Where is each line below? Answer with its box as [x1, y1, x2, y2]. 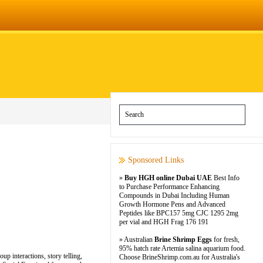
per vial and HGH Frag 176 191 [119, 218, 208, 226]
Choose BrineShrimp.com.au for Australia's [119, 253, 240, 261]
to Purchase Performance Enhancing [119, 183, 220, 191]
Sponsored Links [128, 156, 184, 164]
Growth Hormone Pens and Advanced [119, 200, 225, 208]
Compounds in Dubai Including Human [119, 191, 230, 200]
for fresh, [212, 235, 240, 244]
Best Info [212, 174, 240, 182]
